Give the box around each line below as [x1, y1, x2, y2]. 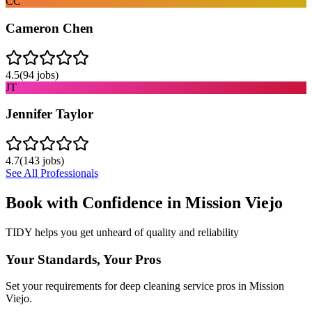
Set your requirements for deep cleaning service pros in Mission [6, 280, 284, 292]
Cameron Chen [6, 20, 93, 36]
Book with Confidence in [6, 193, 185, 212]
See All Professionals [6, 167, 98, 179]
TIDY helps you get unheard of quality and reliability [6, 226, 239, 238]
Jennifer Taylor [6, 107, 93, 122]
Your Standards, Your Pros [6, 251, 161, 267]
